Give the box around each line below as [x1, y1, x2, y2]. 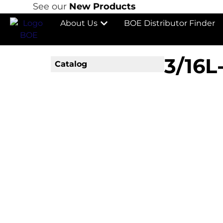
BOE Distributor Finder [123, 18, 215, 28]
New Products [62, 1, 129, 12]
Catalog [55, 59, 87, 69]
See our [25, 1, 62, 12]
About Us [60, 18, 98, 28]
